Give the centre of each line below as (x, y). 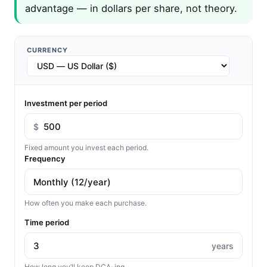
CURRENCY (47, 50)
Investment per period (66, 103)
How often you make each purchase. (86, 203)
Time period (47, 223)
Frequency (45, 159)
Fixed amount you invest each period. (86, 148)
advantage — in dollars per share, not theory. (131, 9)
